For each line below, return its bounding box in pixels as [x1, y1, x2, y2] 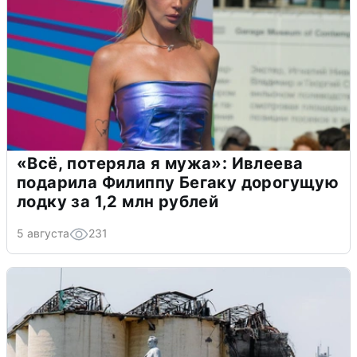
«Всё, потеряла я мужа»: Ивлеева [17, 153, 304, 173]
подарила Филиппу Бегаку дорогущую [17, 172, 339, 192]
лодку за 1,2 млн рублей [17, 191, 219, 211]
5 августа [17, 226, 69, 240]
